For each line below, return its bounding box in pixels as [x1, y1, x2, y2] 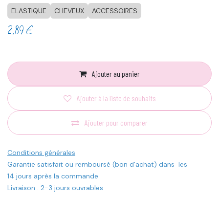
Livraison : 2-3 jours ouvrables [7, 183, 103, 193]
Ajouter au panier [90, 69, 140, 79]
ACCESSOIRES [92, 6, 137, 16]
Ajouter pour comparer [85, 118, 148, 128]
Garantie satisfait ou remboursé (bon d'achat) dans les [7, 160, 187, 169]
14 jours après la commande [7, 172, 98, 181]
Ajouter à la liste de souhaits [76, 93, 156, 103]
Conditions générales [7, 148, 75, 157]
